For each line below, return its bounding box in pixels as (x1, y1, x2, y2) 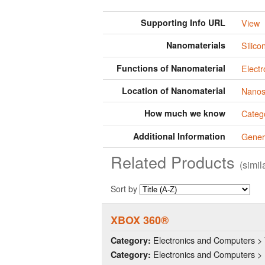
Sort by (111, 182, 140, 195)
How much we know (144, 107, 226, 119)
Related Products (111, 150, 240, 174)
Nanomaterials (166, 39, 226, 51)
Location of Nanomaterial (122, 85, 226, 97)
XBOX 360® (111, 212, 169, 228)
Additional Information (133, 130, 226, 142)
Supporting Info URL (141, 16, 226, 28)
